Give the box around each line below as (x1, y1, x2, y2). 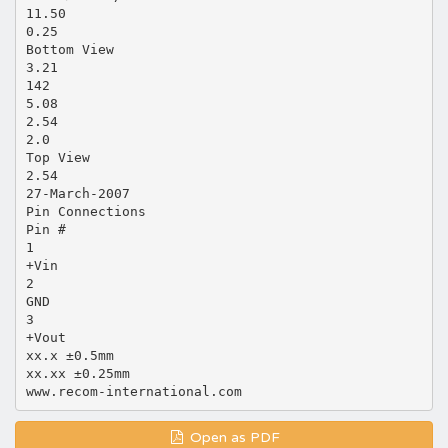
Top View (25, 149, 90, 165)
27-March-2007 (25, 185, 130, 201)
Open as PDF (186, 429, 280, 446)
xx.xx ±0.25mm (25, 365, 130, 381)
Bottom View (25, 41, 114, 57)
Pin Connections (25, 203, 146, 219)
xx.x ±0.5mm (25, 347, 114, 363)
